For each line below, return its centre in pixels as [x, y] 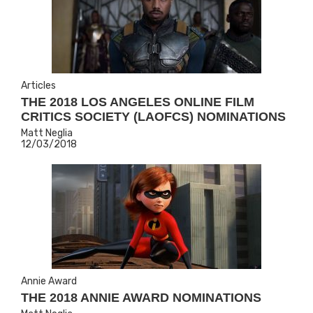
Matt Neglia [47, 133]
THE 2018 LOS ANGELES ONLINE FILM [138, 102]
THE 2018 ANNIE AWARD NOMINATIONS [141, 298]
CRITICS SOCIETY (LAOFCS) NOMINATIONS [153, 117]
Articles [38, 86]
